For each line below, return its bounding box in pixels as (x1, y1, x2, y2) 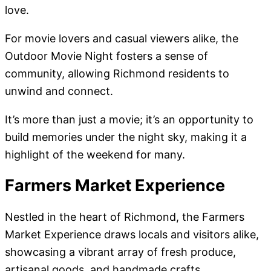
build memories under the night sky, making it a (5, 131, 247, 144)
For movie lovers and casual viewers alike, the (5, 32, 238, 45)
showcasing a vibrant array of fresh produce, (5, 245, 236, 258)
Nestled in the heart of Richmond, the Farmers (5, 210, 244, 223)
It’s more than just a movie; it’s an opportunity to (5, 113, 253, 126)
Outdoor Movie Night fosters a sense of (5, 50, 208, 63)
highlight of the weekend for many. (5, 148, 185, 162)
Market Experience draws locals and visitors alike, (5, 227, 259, 241)
